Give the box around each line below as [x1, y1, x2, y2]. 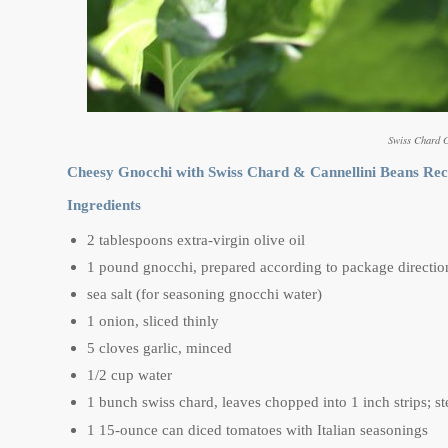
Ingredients [67, 197, 141, 214]
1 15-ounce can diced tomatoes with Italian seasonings [87, 422, 428, 439]
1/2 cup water [87, 367, 172, 384]
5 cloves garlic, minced [87, 340, 232, 357]
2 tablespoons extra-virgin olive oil [87, 232, 305, 249]
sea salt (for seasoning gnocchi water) [87, 286, 322, 303]
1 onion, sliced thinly [87, 313, 219, 330]
